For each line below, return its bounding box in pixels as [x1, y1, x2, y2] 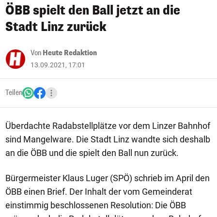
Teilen [5, 88, 22, 97]
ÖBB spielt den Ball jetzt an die [5, 2, 180, 18]
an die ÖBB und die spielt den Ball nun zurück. [5, 148, 179, 158]
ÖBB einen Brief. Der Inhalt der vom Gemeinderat [5, 186, 192, 197]
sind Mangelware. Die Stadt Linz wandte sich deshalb [5, 134, 210, 144]
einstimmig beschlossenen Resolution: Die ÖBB [5, 200, 186, 210]
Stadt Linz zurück [5, 19, 107, 35]
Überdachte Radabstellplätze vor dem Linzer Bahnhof [5, 121, 210, 131]
